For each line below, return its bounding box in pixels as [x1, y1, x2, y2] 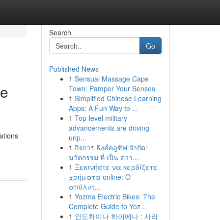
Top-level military [74, 113, 127, 123]
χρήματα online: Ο [68, 172, 131, 182]
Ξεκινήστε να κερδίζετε [74, 162, 158, 172]
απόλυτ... [68, 182, 101, 192]
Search [49, 27, 71, 37]
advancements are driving [68, 123, 149, 133]
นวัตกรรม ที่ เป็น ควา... [68, 152, 138, 162]
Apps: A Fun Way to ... [68, 103, 138, 113]
